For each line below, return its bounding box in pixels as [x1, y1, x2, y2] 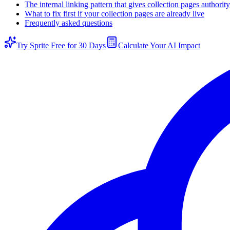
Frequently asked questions [25, 18, 112, 27]
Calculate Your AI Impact [118, 41, 200, 50]
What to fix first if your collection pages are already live [25, 9, 204, 18]
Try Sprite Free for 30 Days [16, 41, 106, 50]
